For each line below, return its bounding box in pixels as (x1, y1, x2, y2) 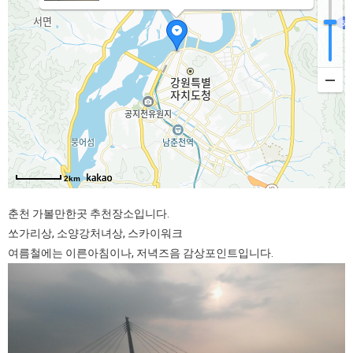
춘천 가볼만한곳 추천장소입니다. (8, 207, 169, 220)
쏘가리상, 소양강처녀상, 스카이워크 (8, 227, 183, 240)
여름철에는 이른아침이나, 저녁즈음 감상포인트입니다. (8, 247, 273, 259)
